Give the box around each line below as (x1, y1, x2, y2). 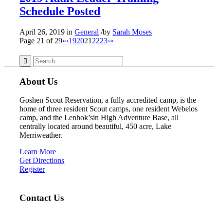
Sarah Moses (112, 27, 152, 36)
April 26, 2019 (19, 27, 65, 36)
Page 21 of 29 (19, 36, 63, 45)
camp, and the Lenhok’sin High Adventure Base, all (19, 113, 179, 122)
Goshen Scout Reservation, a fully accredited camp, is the (19, 96, 197, 105)
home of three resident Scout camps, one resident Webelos (19, 105, 198, 113)
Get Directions (19, 156, 65, 165)
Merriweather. (19, 131, 63, 140)
